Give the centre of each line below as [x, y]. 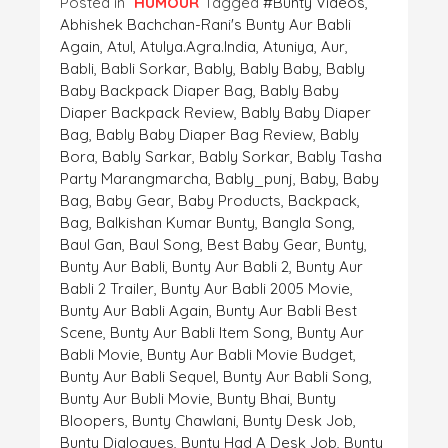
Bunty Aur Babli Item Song [200, 333]
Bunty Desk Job [298, 421]
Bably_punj [254, 179]
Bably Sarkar [147, 157]
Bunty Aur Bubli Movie [135, 399]
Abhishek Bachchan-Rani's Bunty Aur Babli [205, 25]
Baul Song [164, 245]
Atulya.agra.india [198, 47]
